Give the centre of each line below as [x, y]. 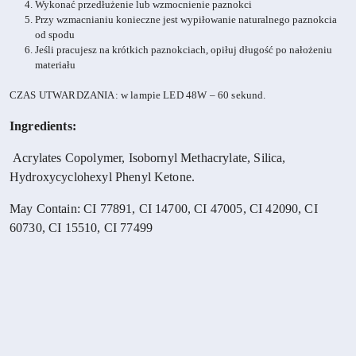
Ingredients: [43, 126]
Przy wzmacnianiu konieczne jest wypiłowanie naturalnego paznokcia [186, 20]
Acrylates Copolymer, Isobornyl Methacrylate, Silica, [148, 158]
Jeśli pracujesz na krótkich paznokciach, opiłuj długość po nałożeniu [184, 50]
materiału [55, 65]
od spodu [55, 35]
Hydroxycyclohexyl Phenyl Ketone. [103, 177]
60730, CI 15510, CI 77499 [81, 228]
